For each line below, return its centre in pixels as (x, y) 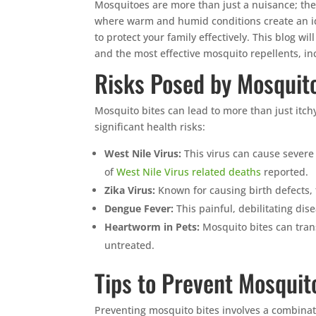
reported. (285, 171)
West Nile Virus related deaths (189, 171)
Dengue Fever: (139, 208)
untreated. (130, 245)
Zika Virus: (130, 190)
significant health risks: (150, 126)
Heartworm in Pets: (152, 226)
